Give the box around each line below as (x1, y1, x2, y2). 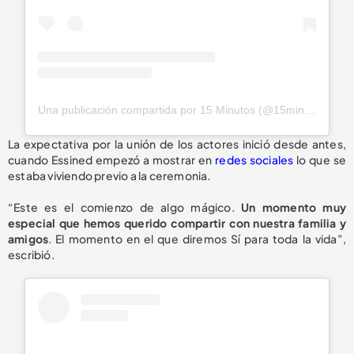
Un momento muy (241, 199, 346, 214)
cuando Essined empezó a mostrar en (8, 152, 216, 167)
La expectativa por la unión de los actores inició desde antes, (8, 136, 346, 151)
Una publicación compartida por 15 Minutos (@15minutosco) (304, 103, 316, 116)
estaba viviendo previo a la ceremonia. (8, 168, 211, 183)
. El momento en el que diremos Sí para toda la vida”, (48, 231, 346, 246)
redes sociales (215, 152, 294, 167)
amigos (8, 231, 49, 246)
